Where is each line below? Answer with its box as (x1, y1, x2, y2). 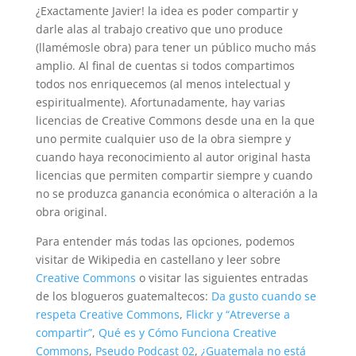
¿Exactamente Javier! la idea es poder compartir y (35, 3, 298, 19)
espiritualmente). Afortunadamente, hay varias (35, 95, 285, 110)
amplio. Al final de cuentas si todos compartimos (35, 58, 295, 74)
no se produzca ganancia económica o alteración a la (35, 186, 318, 202)
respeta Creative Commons (35, 307, 180, 323)
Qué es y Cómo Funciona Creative (98, 325, 277, 341)
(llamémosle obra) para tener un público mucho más (35, 40, 316, 56)
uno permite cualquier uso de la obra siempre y (35, 131, 291, 147)
